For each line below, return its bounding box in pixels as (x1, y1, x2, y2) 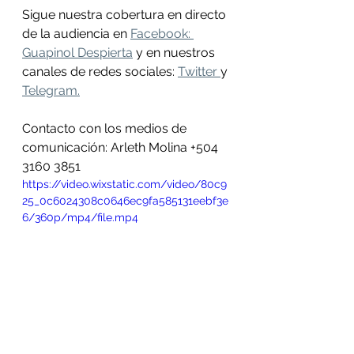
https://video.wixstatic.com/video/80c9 (22, 178, 227, 190)
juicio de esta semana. (22, 333, 149, 348)
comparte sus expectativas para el (22, 314, 220, 330)
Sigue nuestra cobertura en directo (22, 7, 229, 22)
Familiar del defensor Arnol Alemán (22, 295, 224, 311)
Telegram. (22, 83, 80, 98)
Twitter (178, 64, 220, 79)
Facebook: (130, 26, 194, 41)
